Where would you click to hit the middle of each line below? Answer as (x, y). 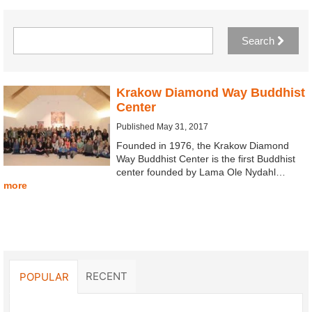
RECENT (107, 276)
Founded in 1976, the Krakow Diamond (202, 145)
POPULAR (44, 277)
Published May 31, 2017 (162, 126)
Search (260, 41)
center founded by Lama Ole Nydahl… (201, 172)
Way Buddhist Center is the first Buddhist (205, 158)
